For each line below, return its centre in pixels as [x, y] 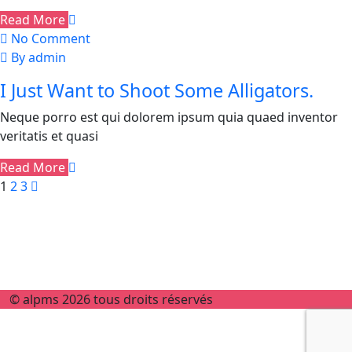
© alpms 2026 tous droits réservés [111, 300]
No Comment [51, 39]
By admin [38, 58]
